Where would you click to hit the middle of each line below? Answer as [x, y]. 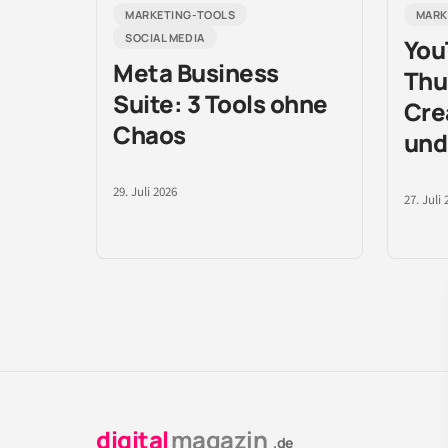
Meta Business [196, 72]
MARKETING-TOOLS [180, 14]
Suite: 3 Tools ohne [220, 103]
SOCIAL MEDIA [165, 37]
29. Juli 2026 [145, 191]
